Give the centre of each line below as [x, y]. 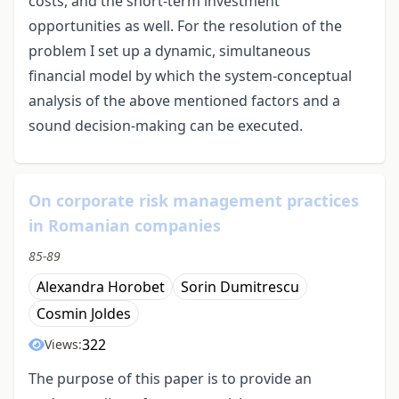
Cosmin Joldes [84, 314]
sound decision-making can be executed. [166, 126]
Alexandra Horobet [101, 287]
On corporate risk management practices [194, 201]
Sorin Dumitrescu [240, 287]
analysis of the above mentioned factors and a [184, 101]
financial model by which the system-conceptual [190, 76]
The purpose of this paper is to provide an [170, 379]
